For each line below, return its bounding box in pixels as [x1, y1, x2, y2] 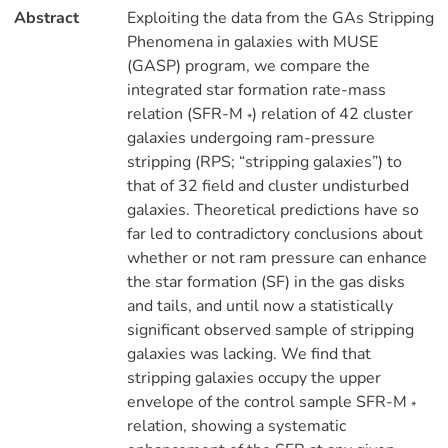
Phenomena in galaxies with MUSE [126, 31, 378, 53]
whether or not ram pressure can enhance [126, 247, 427, 269]
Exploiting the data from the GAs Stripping [126, 7, 434, 29]
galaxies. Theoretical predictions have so [126, 199, 419, 221]
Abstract [14, 7, 79, 29]
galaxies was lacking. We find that [126, 343, 371, 365]
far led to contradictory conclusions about [126, 223, 423, 245]
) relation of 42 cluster [251, 103, 413, 125]
